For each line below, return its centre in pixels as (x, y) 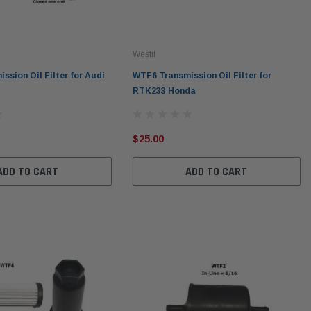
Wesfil (144, 54)
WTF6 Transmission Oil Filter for (202, 76)
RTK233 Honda (164, 91)
